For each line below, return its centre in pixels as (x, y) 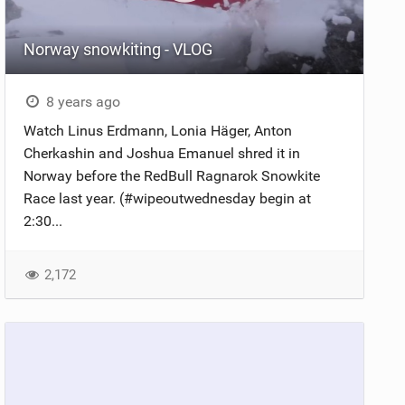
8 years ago (81, 102)
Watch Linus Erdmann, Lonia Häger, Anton (158, 131)
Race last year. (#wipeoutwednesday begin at (168, 199)
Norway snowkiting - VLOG (118, 50)
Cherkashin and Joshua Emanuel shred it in (162, 154)
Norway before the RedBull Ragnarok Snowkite (172, 176)
